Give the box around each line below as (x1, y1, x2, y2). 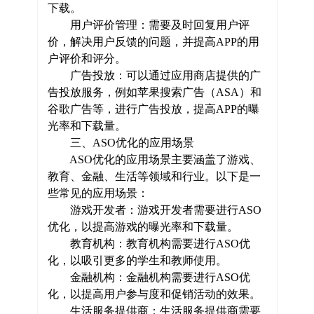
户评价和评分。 (47, 53, 126, 64)
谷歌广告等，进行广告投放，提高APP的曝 (47, 103, 259, 115)
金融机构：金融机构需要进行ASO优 (47, 271, 250, 283)
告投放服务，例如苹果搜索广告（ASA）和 (47, 86, 261, 98)
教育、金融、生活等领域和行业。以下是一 (47, 170, 261, 182)
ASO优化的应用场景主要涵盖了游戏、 (47, 153, 261, 165)
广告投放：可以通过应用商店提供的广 (47, 69, 261, 81)
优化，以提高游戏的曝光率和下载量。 (47, 221, 238, 233)
